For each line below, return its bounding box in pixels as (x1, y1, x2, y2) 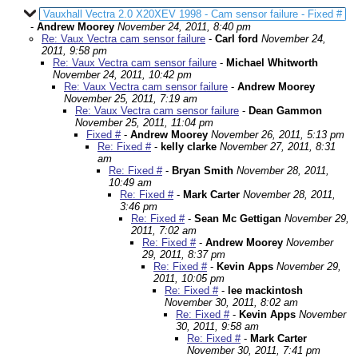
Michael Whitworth (226, 57, 318, 69)
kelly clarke (161, 141, 217, 153)
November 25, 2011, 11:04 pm (75, 117, 213, 129)
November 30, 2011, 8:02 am (165, 296, 298, 308)
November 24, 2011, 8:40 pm (117, 21, 251, 33)
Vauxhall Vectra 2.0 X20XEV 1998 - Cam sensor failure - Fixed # (43, 8, 342, 20)
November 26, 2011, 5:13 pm (211, 129, 344, 141)
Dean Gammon (249, 105, 322, 117)
